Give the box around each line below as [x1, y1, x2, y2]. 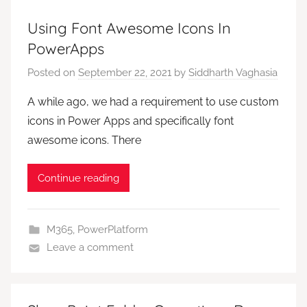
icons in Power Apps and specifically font [27, 114, 234, 128]
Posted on [27, 66, 78, 79]
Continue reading [38, 171, 119, 184]
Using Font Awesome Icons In [27, 18, 231, 38]
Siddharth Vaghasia [188, 66, 278, 79]
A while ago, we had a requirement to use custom [27, 95, 279, 109]
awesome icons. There [27, 134, 141, 147]
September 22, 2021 [78, 66, 171, 79]
